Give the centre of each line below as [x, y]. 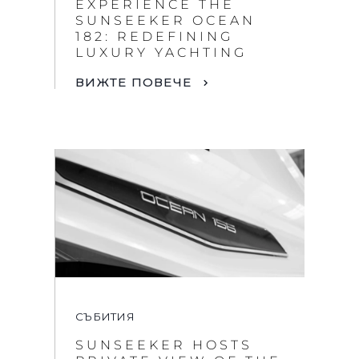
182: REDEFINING [154, 37]
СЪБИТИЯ [105, 316]
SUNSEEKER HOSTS [164, 345]
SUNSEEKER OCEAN [165, 21]
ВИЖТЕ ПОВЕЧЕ [133, 82]
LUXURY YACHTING [161, 53]
